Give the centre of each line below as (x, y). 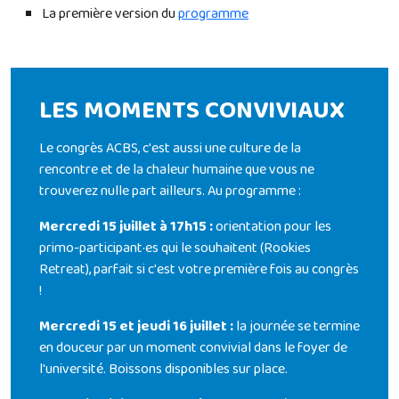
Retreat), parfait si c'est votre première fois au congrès (199, 270)
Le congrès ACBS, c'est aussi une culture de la (170, 149)
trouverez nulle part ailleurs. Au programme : (170, 191)
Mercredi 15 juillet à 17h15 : (127, 227)
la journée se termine (297, 327)
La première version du (110, 14)
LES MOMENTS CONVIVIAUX (197, 111)
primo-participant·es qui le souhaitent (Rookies (175, 248)
